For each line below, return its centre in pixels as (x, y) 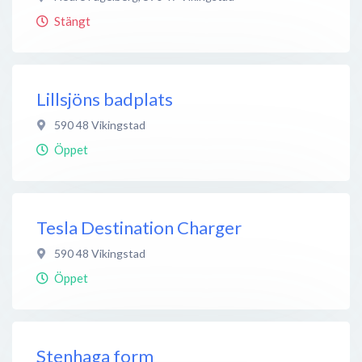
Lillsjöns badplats (105, 99)
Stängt (72, 21)
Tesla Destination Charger (139, 227)
